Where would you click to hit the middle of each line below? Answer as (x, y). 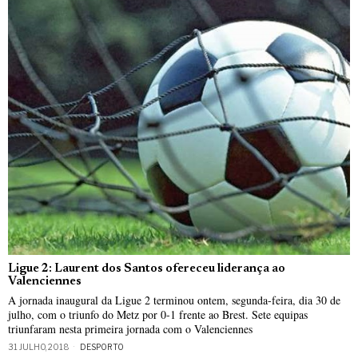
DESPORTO (102, 347)
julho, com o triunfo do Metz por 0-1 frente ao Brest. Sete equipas (158, 315)
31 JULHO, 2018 (39, 347)
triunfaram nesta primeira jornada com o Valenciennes (130, 329)
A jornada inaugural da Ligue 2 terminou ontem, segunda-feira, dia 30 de (174, 300)
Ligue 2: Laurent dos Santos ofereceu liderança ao (147, 269)
